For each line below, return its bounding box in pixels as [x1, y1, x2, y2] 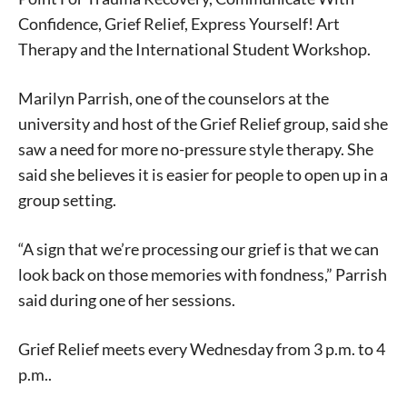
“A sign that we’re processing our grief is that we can [18, 239, 379, 260]
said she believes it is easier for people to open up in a [18, 164, 388, 185]
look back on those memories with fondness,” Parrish [18, 264, 387, 285]
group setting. [18, 190, 119, 211]
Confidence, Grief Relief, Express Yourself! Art [18, 14, 340, 35]
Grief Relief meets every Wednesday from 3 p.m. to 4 [18, 339, 385, 360]
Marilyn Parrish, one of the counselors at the [18, 88, 329, 109]
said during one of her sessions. [18, 290, 235, 311]
